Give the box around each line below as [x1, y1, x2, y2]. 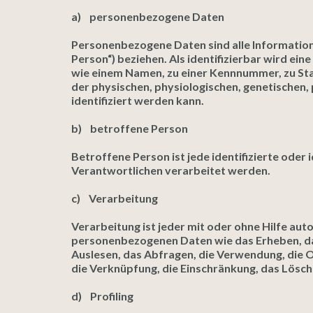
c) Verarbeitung [71, 191, 158, 205]
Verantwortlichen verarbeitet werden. [71, 163, 270, 177]
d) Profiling [71, 289, 133, 303]
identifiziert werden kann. [71, 94, 204, 107]
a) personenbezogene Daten [71, 10, 224, 23]
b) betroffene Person [71, 122, 188, 135]
